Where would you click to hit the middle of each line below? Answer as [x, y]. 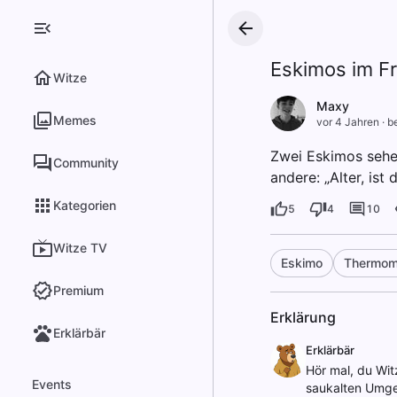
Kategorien [85, 205]
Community [86, 163]
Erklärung [303, 317]
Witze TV [80, 248]
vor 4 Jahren [347, 122]
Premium [78, 290]
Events [52, 384]
